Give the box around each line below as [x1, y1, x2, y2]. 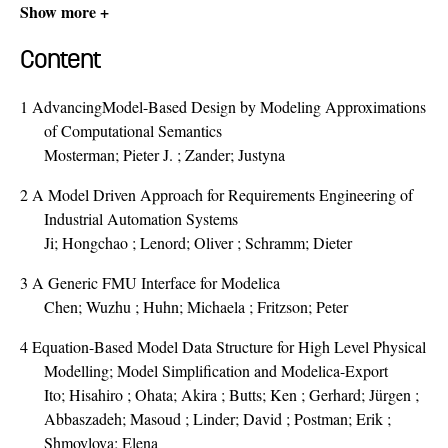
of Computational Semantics [44, 120, 222, 142]
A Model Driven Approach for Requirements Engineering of [32, 184, 413, 206]
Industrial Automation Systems [44, 208, 238, 230]
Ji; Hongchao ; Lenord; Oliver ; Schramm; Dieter [44, 232, 352, 254]
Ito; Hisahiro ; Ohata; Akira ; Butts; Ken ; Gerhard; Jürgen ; [44, 384, 419, 406]
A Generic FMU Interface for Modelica [32, 272, 280, 294]
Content [20, 43, 101, 76]
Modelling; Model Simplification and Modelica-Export [44, 360, 388, 382]
